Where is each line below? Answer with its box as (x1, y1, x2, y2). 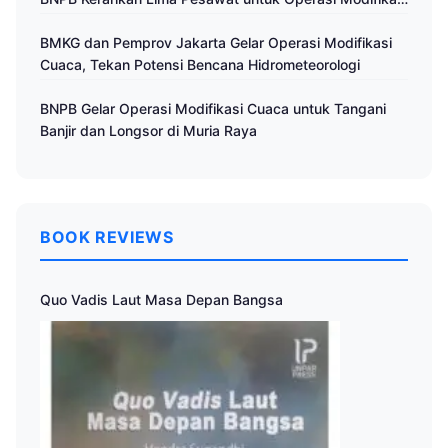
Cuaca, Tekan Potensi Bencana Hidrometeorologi (40, 56, 360, 74)
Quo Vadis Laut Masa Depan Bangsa (40, 291, 283, 309)
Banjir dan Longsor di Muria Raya (40, 122, 257, 140)
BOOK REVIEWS (40, 227, 174, 248)
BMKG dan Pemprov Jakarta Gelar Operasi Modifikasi (40, 34, 392, 52)
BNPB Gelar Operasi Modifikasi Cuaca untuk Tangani (40, 100, 386, 118)
